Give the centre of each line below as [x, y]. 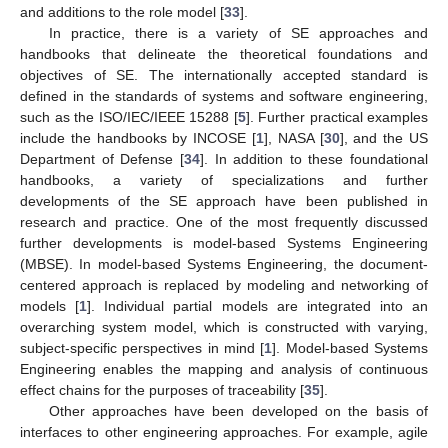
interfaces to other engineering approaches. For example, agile [224, 432]
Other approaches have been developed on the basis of [238, 411]
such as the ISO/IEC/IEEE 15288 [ [129, 117]
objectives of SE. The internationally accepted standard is [224, 75]
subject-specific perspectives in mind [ [142, 348]
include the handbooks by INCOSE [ [138, 138]
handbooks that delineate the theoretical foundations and [224, 54]
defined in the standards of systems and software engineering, [224, 96]
